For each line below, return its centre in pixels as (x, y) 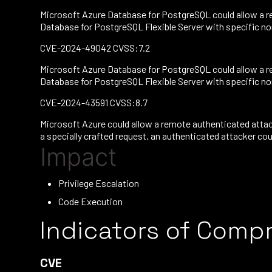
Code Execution (90, 201)
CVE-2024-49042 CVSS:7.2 (95, 48)
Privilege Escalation (99, 183)
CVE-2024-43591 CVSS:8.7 (94, 102)
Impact (78, 157)
